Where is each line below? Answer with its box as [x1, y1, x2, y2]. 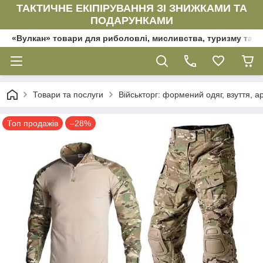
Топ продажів [7, 119, 58, 128]
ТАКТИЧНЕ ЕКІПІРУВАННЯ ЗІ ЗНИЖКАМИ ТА [16, 2, 247, 14]
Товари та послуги [33, 90, 103, 99]
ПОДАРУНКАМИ [90, 15, 173, 26]
